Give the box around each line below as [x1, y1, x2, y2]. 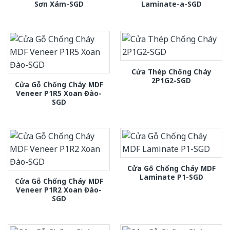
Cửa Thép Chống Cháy [131, 66, 212, 76]
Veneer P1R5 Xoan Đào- [16, 88, 102, 98]
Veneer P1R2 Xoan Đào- [16, 184, 102, 195]
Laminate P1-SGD [139, 171, 203, 182]
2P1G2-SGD [151, 75, 191, 85]
